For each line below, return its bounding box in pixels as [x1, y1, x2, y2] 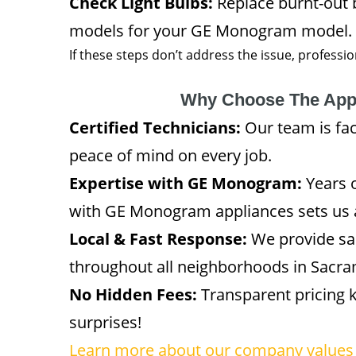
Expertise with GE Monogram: [69, 172, 302, 194]
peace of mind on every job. [69, 144, 272, 166]
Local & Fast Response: [69, 227, 247, 250]
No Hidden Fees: [69, 283, 197, 305]
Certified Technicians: [69, 116, 241, 138]
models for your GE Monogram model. [69, 19, 352, 41]
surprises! [69, 311, 141, 333]
